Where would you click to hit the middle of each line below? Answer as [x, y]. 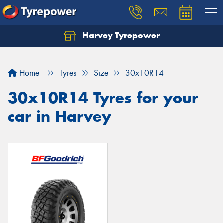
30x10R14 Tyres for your [103, 98]
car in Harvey [59, 116]
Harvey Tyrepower [119, 35]
